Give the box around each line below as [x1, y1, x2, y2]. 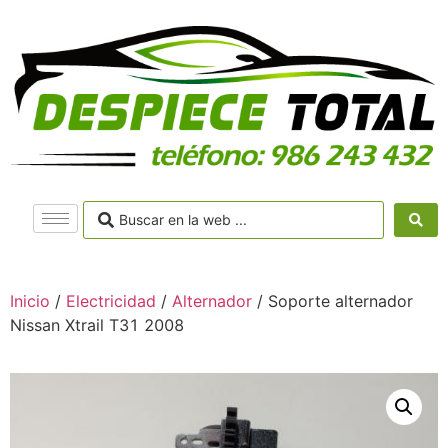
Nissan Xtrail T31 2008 [10, 314, 189, 335]
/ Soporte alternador [252, 290, 413, 311]
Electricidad [66, 290, 156, 311]
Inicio [10, 290, 50, 311]
